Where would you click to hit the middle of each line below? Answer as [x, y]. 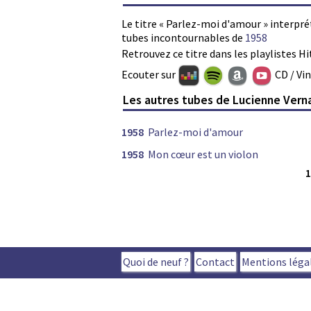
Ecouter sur [150, 75]
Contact [215, 261]
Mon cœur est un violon [203, 154]
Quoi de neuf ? [156, 261]
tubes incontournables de [183, 38]
